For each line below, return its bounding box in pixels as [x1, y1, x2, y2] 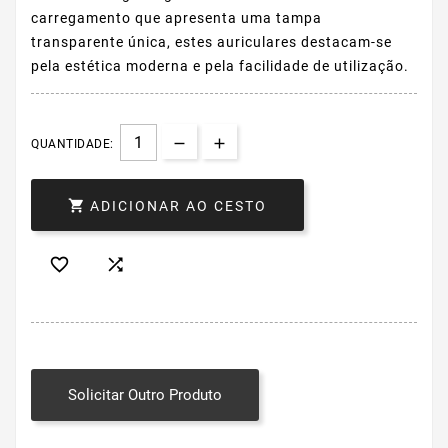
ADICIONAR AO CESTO [90, 198, 267, 215]
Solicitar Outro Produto [68, 386, 222, 405]
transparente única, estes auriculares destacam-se [31, 34, 392, 51]
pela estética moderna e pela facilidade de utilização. [31, 58, 409, 75]
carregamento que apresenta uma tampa [31, 10, 322, 27]
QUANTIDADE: [31, 137, 114, 152]
